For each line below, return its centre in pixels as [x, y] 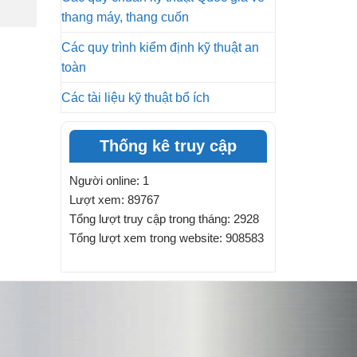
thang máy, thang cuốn [125, 17]
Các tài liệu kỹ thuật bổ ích [135, 98]
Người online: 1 [109, 180]
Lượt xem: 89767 [114, 200]
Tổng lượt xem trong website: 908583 [167, 238]
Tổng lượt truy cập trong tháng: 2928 [164, 219]
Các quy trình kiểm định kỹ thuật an [160, 47]
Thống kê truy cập [168, 146]
